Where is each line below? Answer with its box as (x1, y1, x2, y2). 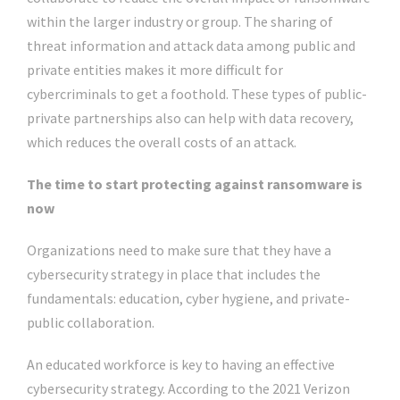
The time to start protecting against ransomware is (27, 175, 362, 193)
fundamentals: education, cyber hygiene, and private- (27, 289, 350, 307)
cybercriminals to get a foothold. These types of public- (27, 85, 367, 103)
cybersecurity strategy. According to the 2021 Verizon (27, 379, 350, 397)
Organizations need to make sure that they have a (27, 241, 331, 259)
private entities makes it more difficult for (27, 61, 283, 79)
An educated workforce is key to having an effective (27, 355, 335, 373)
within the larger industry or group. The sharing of (27, 12, 333, 30)
